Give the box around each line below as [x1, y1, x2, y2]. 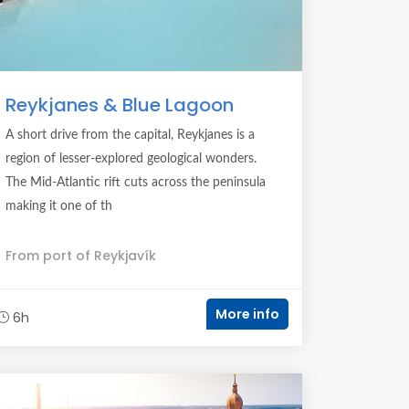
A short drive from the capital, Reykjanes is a [5, 129, 255, 142]
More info [215, 305, 279, 323]
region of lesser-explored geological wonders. [5, 152, 257, 165]
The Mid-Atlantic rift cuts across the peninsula [5, 176, 266, 189]
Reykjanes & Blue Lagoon [5, 92, 234, 118]
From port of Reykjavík [5, 246, 156, 265]
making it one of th [5, 200, 112, 213]
